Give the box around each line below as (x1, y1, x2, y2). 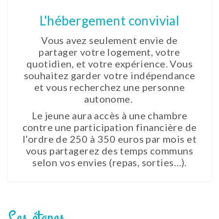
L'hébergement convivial (39, 13, 180, 29)
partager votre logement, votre (39, 46, 180, 58)
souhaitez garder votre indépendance (23, 69, 196, 82)
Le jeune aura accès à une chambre (31, 109, 188, 122)
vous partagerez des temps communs (26, 145, 193, 157)
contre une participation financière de (22, 121, 197, 133)
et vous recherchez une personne (34, 81, 185, 93)
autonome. (84, 93, 135, 105)
